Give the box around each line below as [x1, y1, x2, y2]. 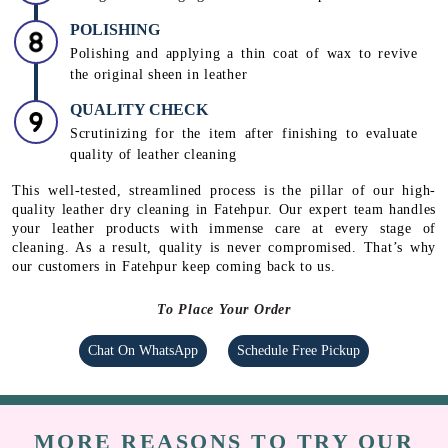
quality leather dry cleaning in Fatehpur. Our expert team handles [12, 324, 436, 340]
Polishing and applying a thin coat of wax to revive [70, 168, 418, 184]
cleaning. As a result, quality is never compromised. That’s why [12, 362, 436, 378]
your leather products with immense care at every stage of [12, 343, 436, 359]
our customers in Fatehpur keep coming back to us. [12, 381, 336, 397]
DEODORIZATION [70, 84, 210, 102]
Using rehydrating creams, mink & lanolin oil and [70, 8, 418, 24]
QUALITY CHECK [70, 223, 208, 241]
